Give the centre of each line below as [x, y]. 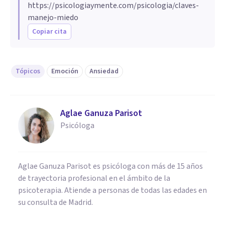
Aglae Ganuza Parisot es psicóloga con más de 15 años [110, 166]
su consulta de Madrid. [55, 203]
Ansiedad [104, 72]
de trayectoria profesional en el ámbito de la [94, 179]
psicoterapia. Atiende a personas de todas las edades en [113, 191]
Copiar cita [49, 32]
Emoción [65, 72]
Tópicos [28, 72]
